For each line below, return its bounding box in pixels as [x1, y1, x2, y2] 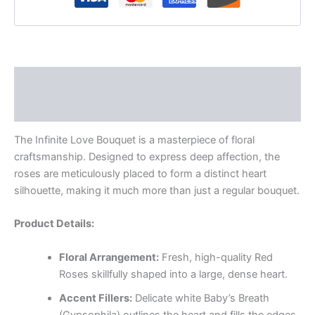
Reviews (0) [14, 101, 75, 115]
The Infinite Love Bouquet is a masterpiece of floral [14, 134, 255, 147]
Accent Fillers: [58, 291, 132, 304]
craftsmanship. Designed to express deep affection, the [14, 150, 280, 164]
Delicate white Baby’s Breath [131, 291, 269, 304]
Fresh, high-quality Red [158, 250, 273, 264]
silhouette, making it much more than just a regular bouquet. [14, 184, 300, 198]
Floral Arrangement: [58, 250, 159, 264]
